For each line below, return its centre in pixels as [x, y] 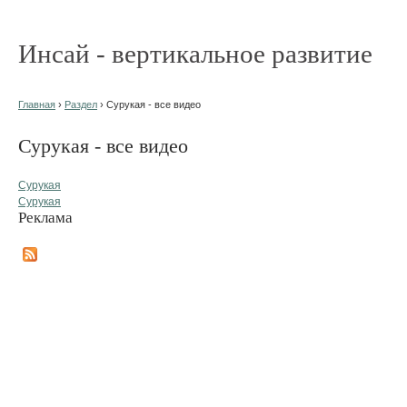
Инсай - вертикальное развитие [195, 54]
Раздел [81, 104]
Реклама [45, 217]
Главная [37, 104]
